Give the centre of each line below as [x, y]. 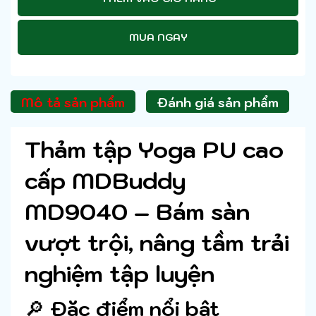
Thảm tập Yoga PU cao [154, 150]
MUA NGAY [158, 37]
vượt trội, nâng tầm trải [157, 243]
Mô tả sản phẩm [73, 103]
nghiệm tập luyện [120, 274]
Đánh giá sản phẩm [218, 103]
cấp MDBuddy [105, 181]
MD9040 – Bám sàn [137, 212]
